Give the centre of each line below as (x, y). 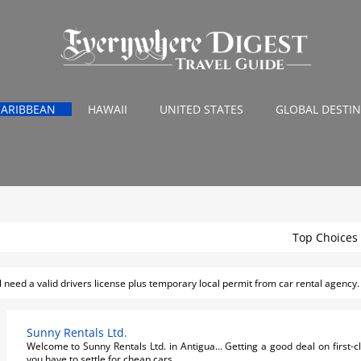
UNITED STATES (201, 110)
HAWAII (107, 110)
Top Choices (325, 237)
